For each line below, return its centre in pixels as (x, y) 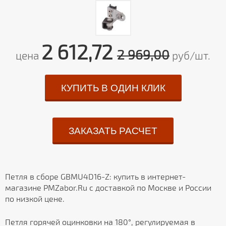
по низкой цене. (35, 199)
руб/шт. (190, 55)
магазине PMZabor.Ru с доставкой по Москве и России (108, 188)
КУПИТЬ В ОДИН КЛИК (113, 88)
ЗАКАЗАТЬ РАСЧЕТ (113, 131)
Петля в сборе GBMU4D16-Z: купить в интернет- (95, 177)
